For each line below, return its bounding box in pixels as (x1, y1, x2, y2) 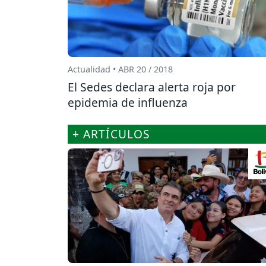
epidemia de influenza (68, 94, 188, 111)
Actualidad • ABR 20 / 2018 (68, 64, 173, 75)
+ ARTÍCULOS (72, 126, 150, 142)
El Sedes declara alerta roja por (68, 79, 236, 96)
